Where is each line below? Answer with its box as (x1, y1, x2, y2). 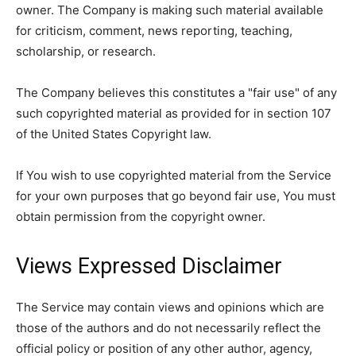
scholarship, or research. (16, 44, 156, 59)
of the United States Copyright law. (16, 126, 211, 141)
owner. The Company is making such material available (16, 2, 323, 17)
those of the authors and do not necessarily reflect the (16, 320, 321, 335)
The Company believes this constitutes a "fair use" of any (16, 85, 337, 100)
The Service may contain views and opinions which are (16, 300, 324, 315)
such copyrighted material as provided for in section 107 (16, 106, 331, 121)
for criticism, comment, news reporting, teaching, (16, 23, 292, 38)
